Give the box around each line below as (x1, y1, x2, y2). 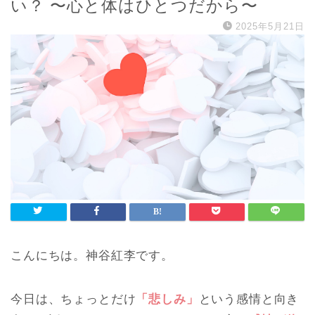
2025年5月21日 (236, 21, 304, 32)
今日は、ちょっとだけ (11, 292, 136, 307)
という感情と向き (198, 292, 300, 307)
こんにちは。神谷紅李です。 (11, 249, 174, 263)
